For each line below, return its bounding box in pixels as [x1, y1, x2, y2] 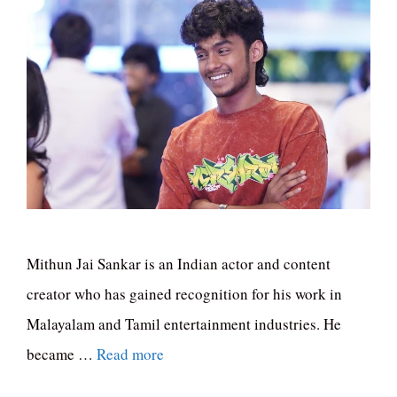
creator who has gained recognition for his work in [27, 283, 342, 304]
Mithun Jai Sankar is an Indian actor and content [27, 253, 331, 274]
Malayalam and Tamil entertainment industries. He [27, 313, 341, 334]
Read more [97, 343, 164, 364]
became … [27, 343, 97, 364]
